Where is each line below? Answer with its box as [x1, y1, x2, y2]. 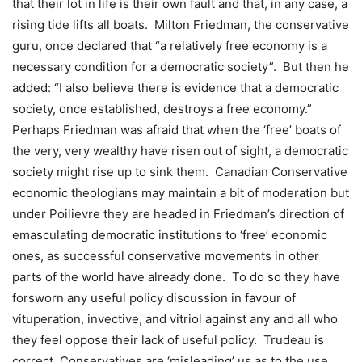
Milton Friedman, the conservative [154, 16, 349, 32]
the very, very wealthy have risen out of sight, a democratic [12, 142, 348, 158]
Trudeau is [263, 331, 324, 347]
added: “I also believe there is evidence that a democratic [12, 79, 339, 95]
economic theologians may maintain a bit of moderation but [12, 184, 349, 200]
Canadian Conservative [215, 163, 347, 179]
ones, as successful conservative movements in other [12, 247, 319, 263]
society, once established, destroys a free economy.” [12, 100, 312, 116]
